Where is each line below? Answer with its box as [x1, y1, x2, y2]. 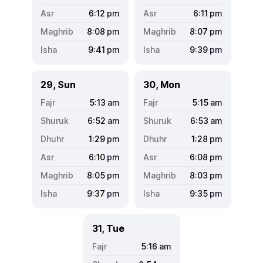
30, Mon [143, 78, 180, 90]
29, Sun [41, 78, 76, 90]
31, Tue [92, 222, 124, 234]
